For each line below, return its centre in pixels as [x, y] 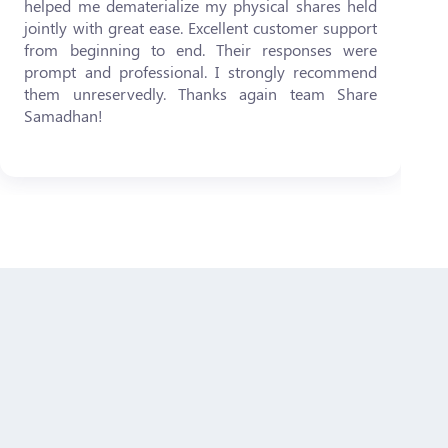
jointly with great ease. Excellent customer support [200, 27]
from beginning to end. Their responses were [200, 49]
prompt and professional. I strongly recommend [200, 71]
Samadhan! [64, 115]
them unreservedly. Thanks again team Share [200, 93]
